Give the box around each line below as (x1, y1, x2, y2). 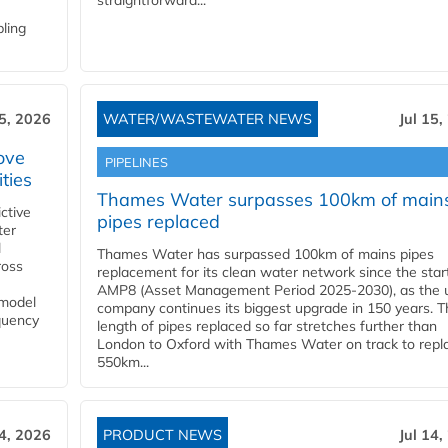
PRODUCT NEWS (103, 426, 222, 445)
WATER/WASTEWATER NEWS (103, 110, 312, 129)
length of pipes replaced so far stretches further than (97, 317, 437, 336)
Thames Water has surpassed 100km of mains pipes (97, 245, 434, 264)
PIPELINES (105, 154, 168, 171)
